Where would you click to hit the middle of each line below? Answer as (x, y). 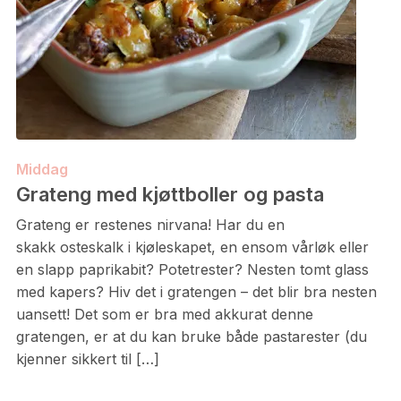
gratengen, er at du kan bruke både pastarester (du (191, 337)
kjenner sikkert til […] (87, 359)
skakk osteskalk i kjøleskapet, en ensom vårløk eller (192, 247)
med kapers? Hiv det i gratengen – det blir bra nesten (196, 292)
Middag (42, 169)
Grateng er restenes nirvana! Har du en (150, 225)
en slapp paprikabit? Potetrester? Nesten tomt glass (192, 269)
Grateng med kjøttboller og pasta (170, 194)
